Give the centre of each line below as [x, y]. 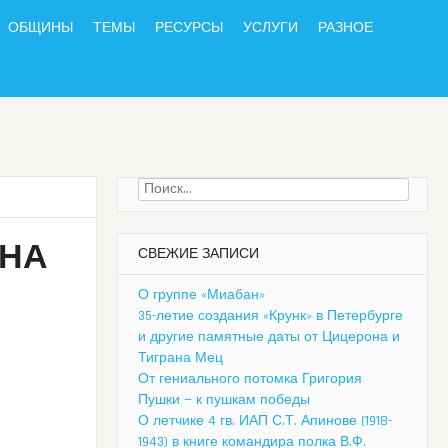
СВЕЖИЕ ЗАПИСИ [198, 254]
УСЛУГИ [270, 28]
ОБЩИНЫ [40, 28]
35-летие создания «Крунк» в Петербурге [270, 316]
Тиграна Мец [180, 358]
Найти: [159, 188]
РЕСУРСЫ [189, 28]
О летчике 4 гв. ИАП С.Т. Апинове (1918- [265, 421]
